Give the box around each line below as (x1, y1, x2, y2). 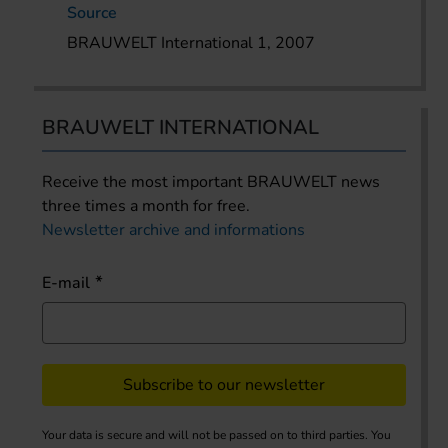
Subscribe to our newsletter (123, 373, 325, 396)
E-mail (42, 271, 90, 294)
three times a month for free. (42, 194, 250, 217)
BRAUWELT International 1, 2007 (67, 31, 316, 54)
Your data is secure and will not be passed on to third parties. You (42, 426, 391, 443)
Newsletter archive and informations (42, 218, 305, 241)
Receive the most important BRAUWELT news (42, 170, 380, 193)
